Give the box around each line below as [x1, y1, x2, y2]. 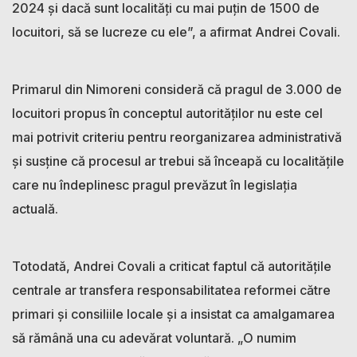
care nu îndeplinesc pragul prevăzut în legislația [12, 176, 297, 193]
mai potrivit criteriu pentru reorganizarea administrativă [12, 128, 342, 145]
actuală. [12, 200, 58, 217]
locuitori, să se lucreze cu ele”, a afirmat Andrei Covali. [12, 23, 340, 40]
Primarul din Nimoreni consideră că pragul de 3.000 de [12, 80, 342, 97]
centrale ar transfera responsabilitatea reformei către [12, 281, 331, 298]
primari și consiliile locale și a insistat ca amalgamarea [12, 305, 335, 322]
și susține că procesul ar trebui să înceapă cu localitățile [12, 152, 344, 169]
